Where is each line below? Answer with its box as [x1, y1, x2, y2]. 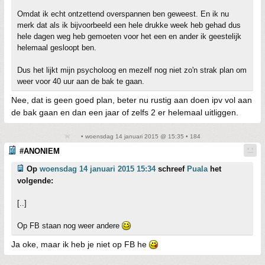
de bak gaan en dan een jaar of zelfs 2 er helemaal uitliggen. [11, 108, 238, 117]
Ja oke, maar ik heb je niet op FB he [11, 240, 149, 249]
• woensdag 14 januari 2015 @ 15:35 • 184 [79, 133, 201, 140]
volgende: [17, 176, 53, 185]
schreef [156, 164, 187, 173]
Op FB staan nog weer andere [17, 221, 122, 230]
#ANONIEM [20, 147, 60, 156]
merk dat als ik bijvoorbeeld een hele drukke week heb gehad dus [17, 21, 241, 30]
